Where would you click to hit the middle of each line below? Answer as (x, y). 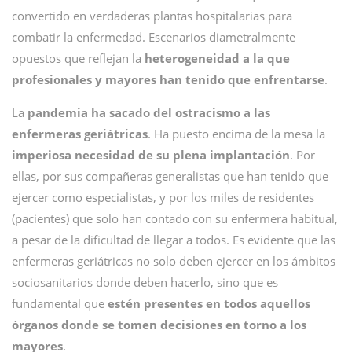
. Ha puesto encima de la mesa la (236, 134)
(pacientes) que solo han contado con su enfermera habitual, (175, 218)
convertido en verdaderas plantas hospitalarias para (152, 16)
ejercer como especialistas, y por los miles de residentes (163, 197)
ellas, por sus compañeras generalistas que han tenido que (170, 176)
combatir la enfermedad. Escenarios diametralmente (154, 37)
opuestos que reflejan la (78, 58)
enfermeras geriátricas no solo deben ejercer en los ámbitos (174, 261)
